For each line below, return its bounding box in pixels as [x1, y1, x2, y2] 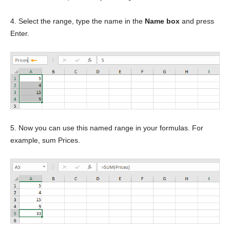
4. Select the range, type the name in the [10, 16, 145, 25]
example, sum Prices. [10, 136, 80, 145]
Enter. [10, 29, 29, 37]
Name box [145, 16, 180, 25]
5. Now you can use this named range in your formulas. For [10, 124, 203, 132]
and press [180, 16, 214, 25]
